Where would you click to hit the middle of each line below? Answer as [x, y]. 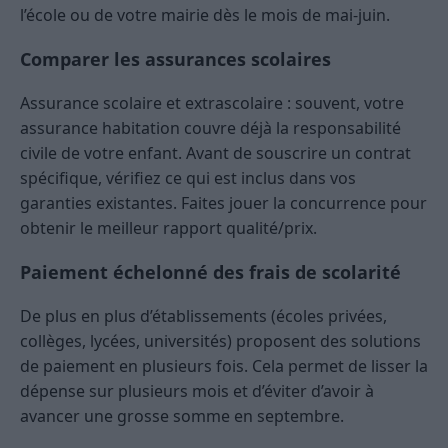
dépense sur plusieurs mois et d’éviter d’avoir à [197, 391]
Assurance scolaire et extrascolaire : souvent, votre [212, 103]
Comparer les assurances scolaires [175, 59]
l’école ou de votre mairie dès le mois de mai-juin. [205, 15]
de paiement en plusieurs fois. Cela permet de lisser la [224, 366]
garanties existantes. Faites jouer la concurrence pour [223, 203]
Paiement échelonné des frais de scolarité [210, 272]
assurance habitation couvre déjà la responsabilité [210, 128]
